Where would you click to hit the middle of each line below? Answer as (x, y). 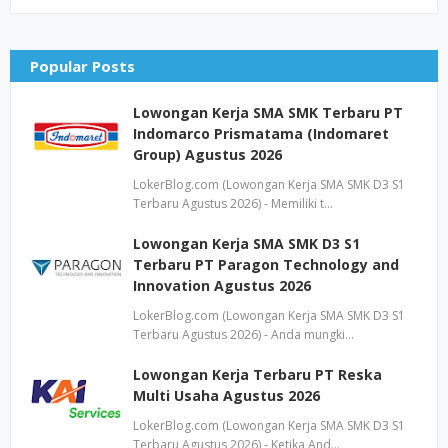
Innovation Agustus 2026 (222, 285)
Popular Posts (82, 66)
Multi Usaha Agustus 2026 (226, 395)
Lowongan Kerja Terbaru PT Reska (257, 374)
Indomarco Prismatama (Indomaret (261, 133)
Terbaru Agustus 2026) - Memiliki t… (233, 203)
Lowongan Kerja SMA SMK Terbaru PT (268, 112)
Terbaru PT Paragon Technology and (266, 264)
